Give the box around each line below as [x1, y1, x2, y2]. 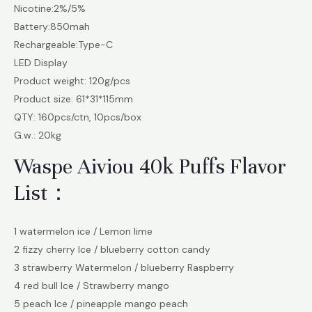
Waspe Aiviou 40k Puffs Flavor [14, 153, 286, 180]
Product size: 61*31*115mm [14, 92, 133, 105]
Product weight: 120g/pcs [14, 74, 130, 87]
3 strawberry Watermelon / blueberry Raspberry [14, 261, 234, 274]
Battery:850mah [14, 19, 90, 33]
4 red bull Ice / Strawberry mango [14, 279, 169, 292]
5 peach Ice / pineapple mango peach [14, 297, 188, 311]
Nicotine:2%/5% [14, 1, 86, 15]
